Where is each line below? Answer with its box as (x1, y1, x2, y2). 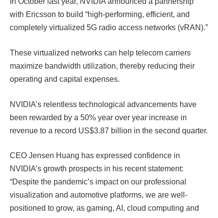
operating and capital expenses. (10, 74, 120, 83)
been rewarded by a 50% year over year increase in (10, 113, 187, 122)
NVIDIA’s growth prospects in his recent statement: (10, 164, 183, 173)
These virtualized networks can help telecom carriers (10, 48, 191, 57)
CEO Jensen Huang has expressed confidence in (10, 151, 180, 160)
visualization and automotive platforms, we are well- (10, 191, 187, 200)
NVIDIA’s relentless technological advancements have (10, 100, 197, 109)
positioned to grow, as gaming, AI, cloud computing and (10, 204, 199, 213)
